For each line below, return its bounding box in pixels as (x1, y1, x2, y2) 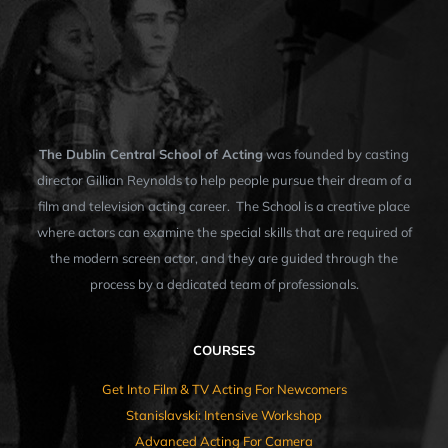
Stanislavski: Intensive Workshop (126, 407, 322, 423)
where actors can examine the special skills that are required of (36, 224, 412, 240)
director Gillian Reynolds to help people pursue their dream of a (36, 172, 412, 188)
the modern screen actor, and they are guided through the (50, 250, 398, 266)
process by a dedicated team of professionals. (89, 276, 359, 292)
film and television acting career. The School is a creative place (38, 198, 410, 214)
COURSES (193, 342, 255, 358)
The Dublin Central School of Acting (39, 146, 263, 162)
